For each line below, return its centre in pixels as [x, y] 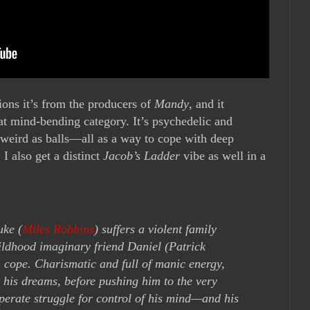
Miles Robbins [58, 229]
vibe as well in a [223, 155]
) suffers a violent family [155, 229]
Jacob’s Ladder [142, 155]
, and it [207, 103]
